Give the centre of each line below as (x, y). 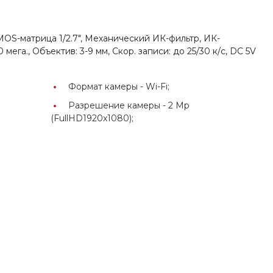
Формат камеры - (107, 86)
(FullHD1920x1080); (92, 118)
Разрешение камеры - (119, 105)
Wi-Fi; (158, 86)
